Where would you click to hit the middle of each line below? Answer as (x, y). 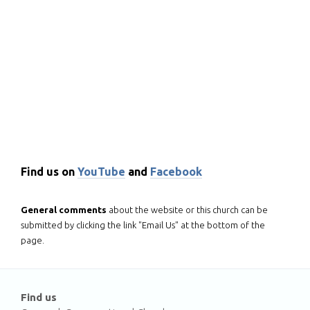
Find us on (49, 171)
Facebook (176, 171)
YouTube (101, 171)
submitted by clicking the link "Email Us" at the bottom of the (143, 225)
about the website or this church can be (187, 209)
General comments (64, 209)
